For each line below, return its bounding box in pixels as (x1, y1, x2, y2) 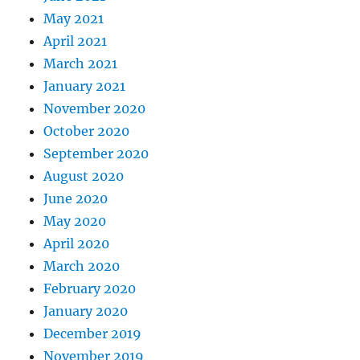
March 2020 (43, 257, 121, 274)
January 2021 (43, 77, 126, 94)
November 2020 (43, 100, 146, 117)
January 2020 (43, 302, 129, 319)
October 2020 (43, 122, 130, 139)
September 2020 (43, 145, 149, 162)
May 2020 (43, 212, 107, 229)
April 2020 (43, 235, 110, 252)
